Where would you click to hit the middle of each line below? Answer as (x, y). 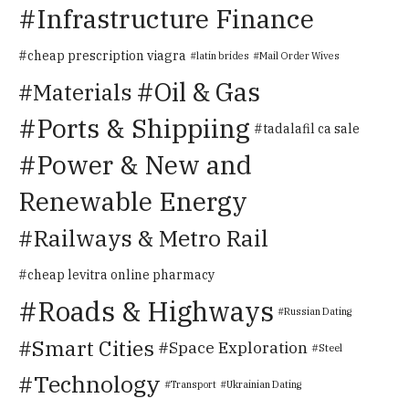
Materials (83, 92)
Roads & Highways (156, 311)
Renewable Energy (133, 201)
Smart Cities (93, 347)
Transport (194, 384)
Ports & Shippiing (143, 128)
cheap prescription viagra (107, 55)
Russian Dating (318, 311)
